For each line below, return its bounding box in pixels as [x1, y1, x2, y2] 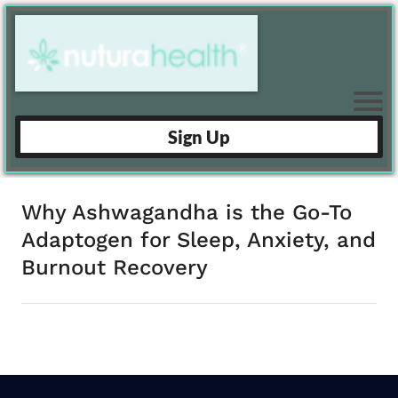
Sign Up [168, 125, 230, 147]
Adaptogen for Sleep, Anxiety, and [21, 227, 376, 252]
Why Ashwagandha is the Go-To [21, 199, 352, 225]
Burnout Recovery [21, 254, 208, 280]
